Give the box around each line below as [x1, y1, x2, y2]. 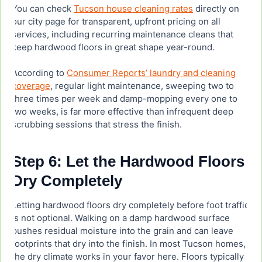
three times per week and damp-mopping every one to [12, 93, 237, 105]
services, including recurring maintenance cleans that [12, 29, 233, 40]
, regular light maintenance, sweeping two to [50, 80, 234, 92]
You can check [12, 3, 74, 15]
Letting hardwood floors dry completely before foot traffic [12, 199, 249, 211]
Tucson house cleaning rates [74, 3, 193, 15]
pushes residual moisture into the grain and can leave [12, 225, 233, 237]
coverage [12, 80, 50, 92]
